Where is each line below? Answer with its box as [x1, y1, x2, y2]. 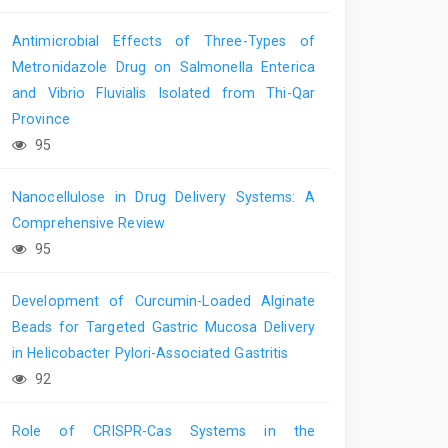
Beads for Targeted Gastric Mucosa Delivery [12, 319, 315, 336]
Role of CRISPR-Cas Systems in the [12, 423, 315, 440]
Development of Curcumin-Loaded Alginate [12, 293, 315, 310]
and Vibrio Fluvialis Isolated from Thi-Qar [12, 85, 315, 102]
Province [12, 111, 70, 128]
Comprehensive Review [12, 215, 165, 232]
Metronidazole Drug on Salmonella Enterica [12, 59, 315, 76]
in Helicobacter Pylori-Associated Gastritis [12, 345, 289, 362]
